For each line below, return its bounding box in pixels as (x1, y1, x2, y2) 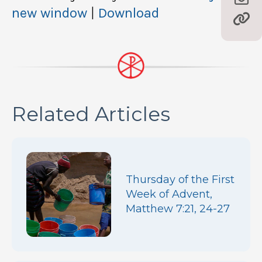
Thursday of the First (126, 173, 235, 186)
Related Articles (12, 101, 170, 126)
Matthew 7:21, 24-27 (126, 202, 230, 215)
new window (12, 4, 87, 21)
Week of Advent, (126, 187, 212, 201)
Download (98, 4, 159, 21)
